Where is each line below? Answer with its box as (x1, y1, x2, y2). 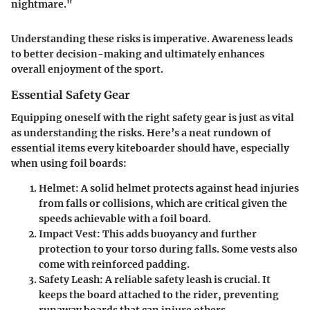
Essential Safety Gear (11, 88, 130, 102)
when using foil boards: (11, 156, 127, 170)
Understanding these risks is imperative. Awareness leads (11, 33, 293, 46)
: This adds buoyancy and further (97, 227, 257, 240)
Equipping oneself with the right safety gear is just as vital (11, 111, 294, 124)
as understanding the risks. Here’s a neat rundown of (11, 126, 271, 139)
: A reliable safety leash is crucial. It (100, 273, 271, 286)
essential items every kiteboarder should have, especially (11, 141, 289, 154)
